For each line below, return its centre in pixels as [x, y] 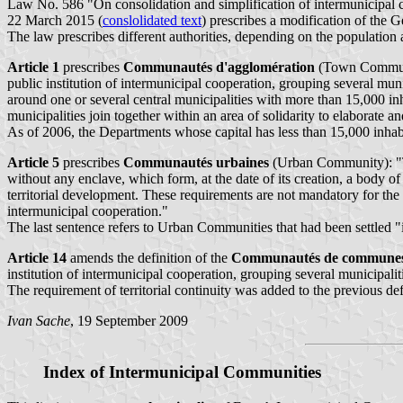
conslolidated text [152, 21]
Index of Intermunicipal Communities [182, 372]
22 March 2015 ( [55, 21]
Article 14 [37, 258]
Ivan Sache [39, 321]
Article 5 [33, 163]
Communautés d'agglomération [219, 67]
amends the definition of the [149, 258]
